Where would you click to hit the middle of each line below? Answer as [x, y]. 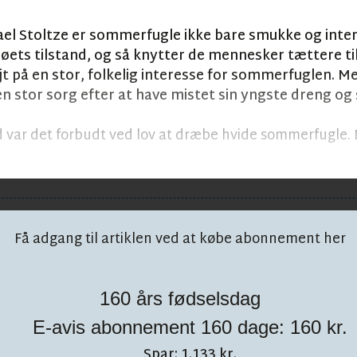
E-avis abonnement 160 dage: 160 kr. [190, 328]
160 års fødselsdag [180, 299]
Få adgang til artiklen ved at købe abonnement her [180, 240]
